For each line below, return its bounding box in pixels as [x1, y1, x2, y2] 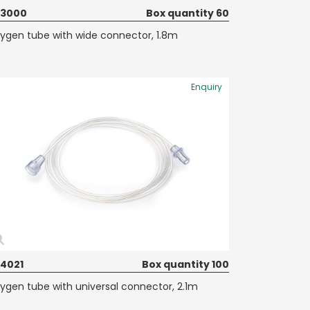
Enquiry [191, 81, 222, 93]
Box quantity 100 [142, 257, 229, 271]
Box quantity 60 [146, 6, 229, 20]
